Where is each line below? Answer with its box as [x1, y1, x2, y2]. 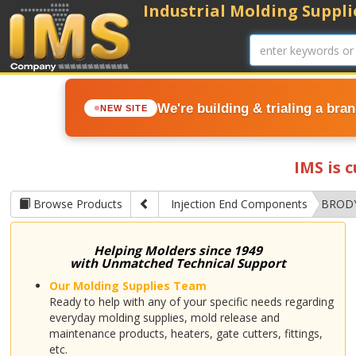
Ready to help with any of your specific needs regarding [49, 294, 335, 309]
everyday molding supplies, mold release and [49, 310, 281, 325]
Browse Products [30, 196, 123, 211]
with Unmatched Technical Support [70, 255, 286, 272]
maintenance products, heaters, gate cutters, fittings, [49, 326, 323, 341]
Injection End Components [171, 196, 308, 211]
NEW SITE [100, 103, 148, 113]
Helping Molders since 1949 [94, 242, 262, 259]
